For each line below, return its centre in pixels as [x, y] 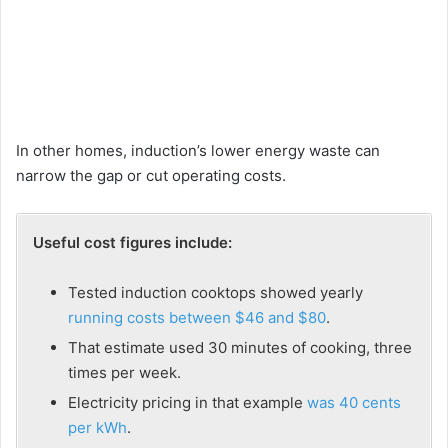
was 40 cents [354, 403]
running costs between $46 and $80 [197, 318]
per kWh [97, 428]
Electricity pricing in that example [187, 403]
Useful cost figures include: [132, 243]
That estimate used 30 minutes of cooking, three [240, 348]
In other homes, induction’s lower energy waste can [198, 151]
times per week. [124, 373]
